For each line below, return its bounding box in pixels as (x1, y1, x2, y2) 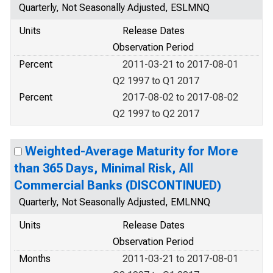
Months (19, 253, 51, 264)
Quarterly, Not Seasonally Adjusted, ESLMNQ (19, 2, 210, 13)
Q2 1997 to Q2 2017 (113, 108, 199, 119)
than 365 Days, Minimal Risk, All (14, 161, 193, 175)
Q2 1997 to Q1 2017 (113, 75, 199, 87)
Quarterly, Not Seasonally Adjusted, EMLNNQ (19, 196, 210, 208)
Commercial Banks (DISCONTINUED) (14, 178, 221, 193)
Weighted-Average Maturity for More (25, 144, 238, 158)
